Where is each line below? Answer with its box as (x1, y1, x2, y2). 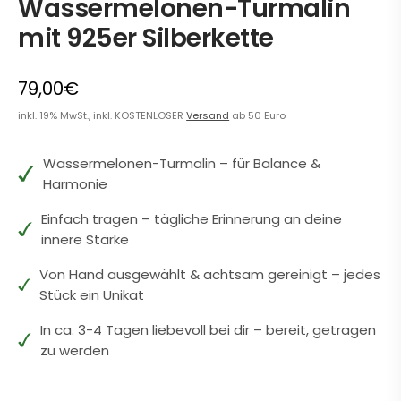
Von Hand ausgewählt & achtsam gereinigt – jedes (38, 265, 380, 285)
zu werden (40, 341, 110, 361)
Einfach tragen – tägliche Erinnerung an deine (40, 209, 342, 229)
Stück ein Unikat (38, 286, 144, 305)
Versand (186, 108, 230, 124)
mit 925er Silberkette (18, 21, 274, 56)
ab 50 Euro (229, 108, 286, 124)
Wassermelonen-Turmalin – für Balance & (42, 154, 320, 174)
